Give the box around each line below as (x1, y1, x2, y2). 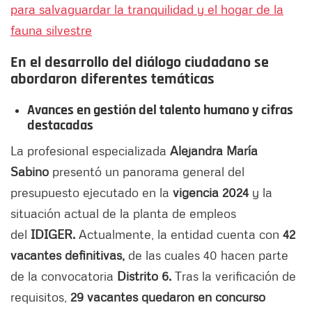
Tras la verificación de (171, 268, 296, 284)
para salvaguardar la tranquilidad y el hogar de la (10, 1, 283, 17)
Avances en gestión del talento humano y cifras (27, 101, 293, 120)
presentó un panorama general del (49, 164, 244, 180)
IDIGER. (31, 226, 75, 242)
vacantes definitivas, (10, 247, 125, 263)
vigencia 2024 (173, 185, 249, 201)
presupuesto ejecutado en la (10, 185, 173, 201)
